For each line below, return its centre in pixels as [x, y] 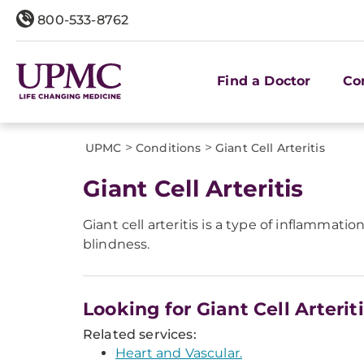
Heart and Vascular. [179, 353]
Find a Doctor [264, 80]
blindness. [117, 244]
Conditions [169, 148]
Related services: [140, 334]
